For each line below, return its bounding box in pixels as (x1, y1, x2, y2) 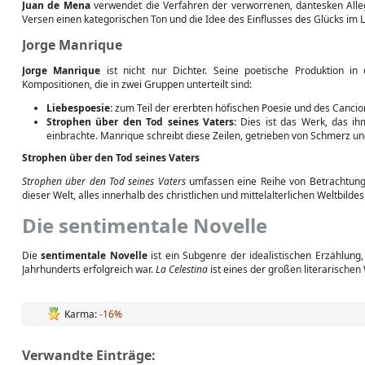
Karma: (64, 307, 99, 321)
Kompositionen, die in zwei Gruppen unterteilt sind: (22, 77, 252, 91)
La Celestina (156, 262, 208, 276)
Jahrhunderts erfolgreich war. (22, 262, 156, 276)
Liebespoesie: (46, 101, 112, 115)
